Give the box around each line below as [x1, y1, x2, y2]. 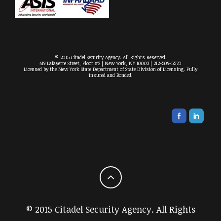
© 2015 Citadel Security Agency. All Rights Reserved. [54, 54, 167, 61]
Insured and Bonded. [88, 72, 133, 79]
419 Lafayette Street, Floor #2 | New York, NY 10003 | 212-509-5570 [39, 60, 182, 67]
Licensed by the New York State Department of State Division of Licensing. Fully [24, 66, 197, 73]
